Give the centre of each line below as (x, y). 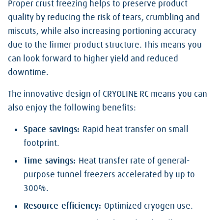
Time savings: (51, 161)
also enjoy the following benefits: (72, 108)
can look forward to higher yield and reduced (93, 59)
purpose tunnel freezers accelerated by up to (109, 175)
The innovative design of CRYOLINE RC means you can (108, 94)
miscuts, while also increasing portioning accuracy (102, 31)
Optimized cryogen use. (149, 206)
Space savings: (53, 130)
